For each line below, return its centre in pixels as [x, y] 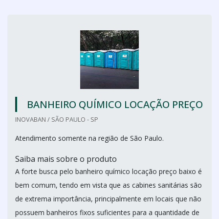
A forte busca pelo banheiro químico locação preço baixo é [109, 171]
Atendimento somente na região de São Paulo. [89, 138]
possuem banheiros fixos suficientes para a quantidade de [107, 212]
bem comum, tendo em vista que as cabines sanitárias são [109, 185]
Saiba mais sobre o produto [66, 159]
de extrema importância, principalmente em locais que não [108, 199]
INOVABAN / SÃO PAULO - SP [57, 119]
